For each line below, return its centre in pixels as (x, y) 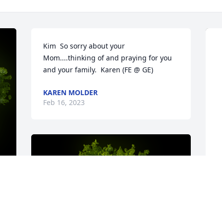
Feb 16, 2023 (64, 103)
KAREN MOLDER (71, 93)
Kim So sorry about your (84, 46)
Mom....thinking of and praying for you (108, 58)
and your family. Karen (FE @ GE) (98, 70)
